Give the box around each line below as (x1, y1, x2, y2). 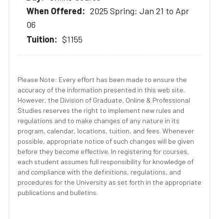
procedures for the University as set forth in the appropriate (18, 177, 201, 186)
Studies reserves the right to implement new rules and (18, 106, 184, 114)
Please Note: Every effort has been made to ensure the (18, 75, 187, 84)
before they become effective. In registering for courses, (18, 147, 189, 155)
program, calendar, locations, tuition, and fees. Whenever (18, 126, 194, 135)
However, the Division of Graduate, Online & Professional (18, 95, 190, 104)
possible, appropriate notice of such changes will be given (18, 136, 194, 145)
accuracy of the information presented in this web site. (18, 85, 185, 94)
